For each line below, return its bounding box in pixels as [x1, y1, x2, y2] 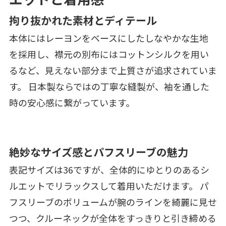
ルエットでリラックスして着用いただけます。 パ [9, 179, 209, 193]
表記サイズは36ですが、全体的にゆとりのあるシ [9, 163, 209, 177]
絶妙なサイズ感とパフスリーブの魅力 [9, 144, 188, 160]
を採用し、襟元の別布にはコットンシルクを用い [9, 47, 209, 61]
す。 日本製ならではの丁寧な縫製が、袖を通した [9, 80, 209, 93]
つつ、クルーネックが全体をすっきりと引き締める [9, 211, 216, 225]
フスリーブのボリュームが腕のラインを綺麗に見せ [9, 195, 217, 209]
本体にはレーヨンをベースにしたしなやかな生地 [9, 31, 208, 45]
